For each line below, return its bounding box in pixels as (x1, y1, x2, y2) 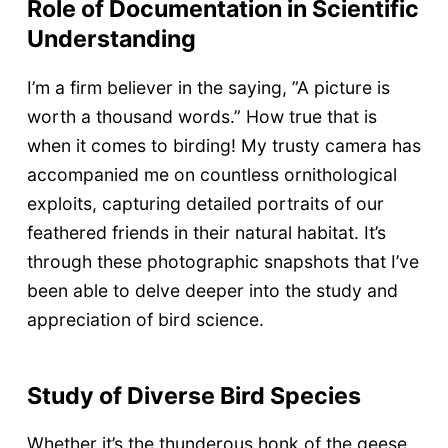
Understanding (26, 24, 196, 54)
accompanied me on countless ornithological (26, 163, 397, 185)
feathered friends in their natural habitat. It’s (26, 221, 386, 243)
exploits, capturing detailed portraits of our (26, 192, 384, 214)
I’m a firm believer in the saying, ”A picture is (26, 76, 390, 98)
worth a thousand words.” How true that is (26, 105, 377, 127)
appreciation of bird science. (26, 308, 264, 330)
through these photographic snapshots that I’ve (26, 250, 419, 272)
